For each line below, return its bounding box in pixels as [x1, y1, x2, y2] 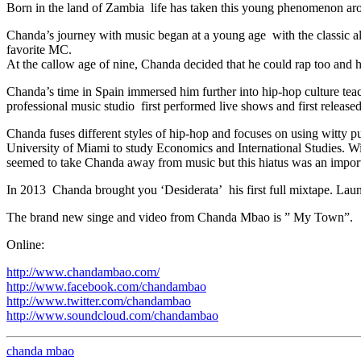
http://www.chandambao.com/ [6, 264, 160, 279]
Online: [6, 237, 44, 251]
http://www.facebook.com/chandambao [6, 279, 206, 293]
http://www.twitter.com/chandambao [6, 293, 191, 308]
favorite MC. [6, 42, 72, 56]
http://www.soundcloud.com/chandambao [6, 308, 218, 322]
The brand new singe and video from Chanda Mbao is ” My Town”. [6, 210, 353, 224]
